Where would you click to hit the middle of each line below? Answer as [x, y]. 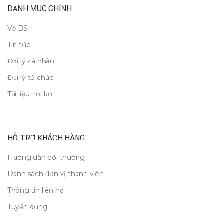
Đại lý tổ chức [30, 77]
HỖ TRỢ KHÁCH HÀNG [46, 138]
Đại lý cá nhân [31, 61]
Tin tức [19, 44]
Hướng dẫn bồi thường [46, 157]
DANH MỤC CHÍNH [39, 8]
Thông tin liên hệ [35, 190]
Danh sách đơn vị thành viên [55, 174]
